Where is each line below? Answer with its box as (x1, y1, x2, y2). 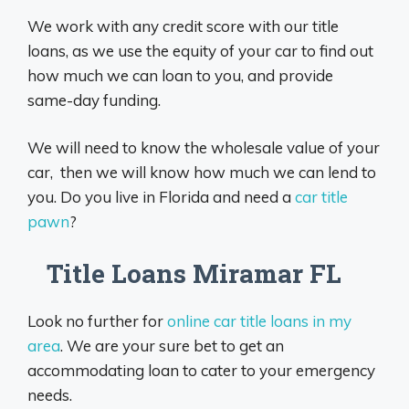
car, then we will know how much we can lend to (27, 163, 376, 183)
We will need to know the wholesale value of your (27, 138, 380, 158)
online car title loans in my (167, 310, 351, 330)
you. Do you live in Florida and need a (27, 187, 295, 207)
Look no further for (27, 310, 167, 330)
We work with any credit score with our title (27, 16, 339, 36)
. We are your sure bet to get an (60, 335, 284, 355)
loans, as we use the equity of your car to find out (27, 40, 373, 60)
